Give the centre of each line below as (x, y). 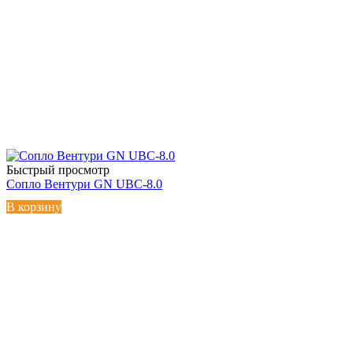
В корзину (34, 206)
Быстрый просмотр (58, 169)
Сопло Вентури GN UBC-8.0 (84, 184)
